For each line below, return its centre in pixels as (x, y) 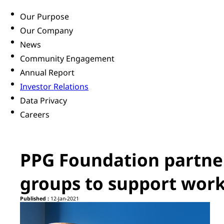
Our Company (46, 31)
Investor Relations (54, 87)
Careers (35, 115)
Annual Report (47, 73)
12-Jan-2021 (64, 199)
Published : (34, 199)
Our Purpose (44, 17)
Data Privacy (43, 101)
